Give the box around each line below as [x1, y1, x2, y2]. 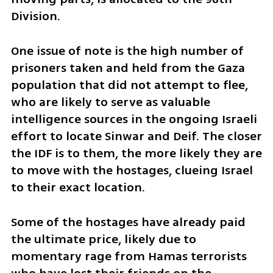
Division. [10, 7, 60, 25]
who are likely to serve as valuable [10, 93, 210, 111]
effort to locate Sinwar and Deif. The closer [10, 127, 262, 145]
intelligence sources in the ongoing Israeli [10, 110, 257, 128]
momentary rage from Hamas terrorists [10, 247, 247, 265]
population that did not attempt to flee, [10, 76, 248, 94]
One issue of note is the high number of [10, 41, 244, 60]
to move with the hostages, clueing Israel [10, 161, 253, 179]
